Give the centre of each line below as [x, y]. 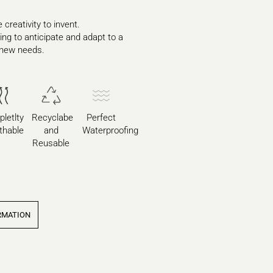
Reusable [51, 144]
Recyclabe [53, 118]
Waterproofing [111, 131]
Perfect [101, 118]
